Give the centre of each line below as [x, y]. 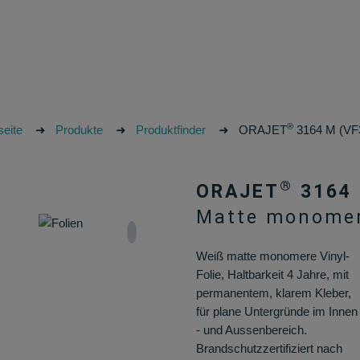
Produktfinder [170, 130]
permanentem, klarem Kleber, [273, 293]
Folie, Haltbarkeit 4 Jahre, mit [272, 274]
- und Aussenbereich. [251, 330]
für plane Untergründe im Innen [276, 311]
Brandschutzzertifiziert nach [269, 348]
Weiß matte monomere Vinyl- [272, 256]
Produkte [79, 130]
